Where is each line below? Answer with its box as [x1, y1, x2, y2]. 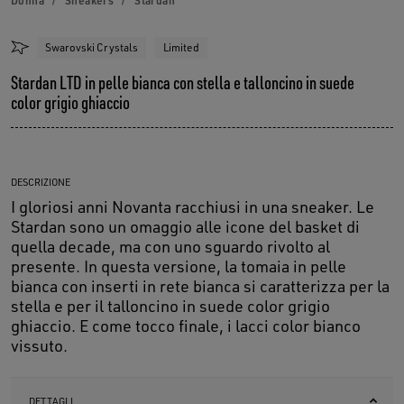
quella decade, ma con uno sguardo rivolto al [11, 236, 330, 257]
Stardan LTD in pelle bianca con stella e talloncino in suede [11, 71, 354, 95]
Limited [163, 41, 199, 55]
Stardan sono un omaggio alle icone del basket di [11, 216, 360, 237]
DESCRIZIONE [11, 176, 70, 189]
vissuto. [11, 335, 68, 356]
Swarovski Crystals [45, 41, 138, 55]
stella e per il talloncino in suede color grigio [11, 296, 330, 317]
